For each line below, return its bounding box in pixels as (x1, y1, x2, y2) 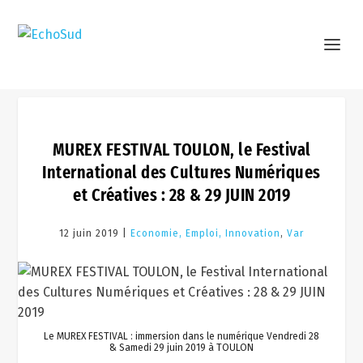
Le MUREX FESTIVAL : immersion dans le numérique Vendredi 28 (43, 331, 319, 342)
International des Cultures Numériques (42, 161, 321, 183)
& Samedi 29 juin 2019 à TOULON (109, 342, 254, 353)
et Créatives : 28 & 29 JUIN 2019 (73, 184, 290, 206)
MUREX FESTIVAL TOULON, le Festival (52, 139, 311, 160)
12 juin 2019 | (59, 228, 130, 239)
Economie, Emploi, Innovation (130, 228, 280, 239)
